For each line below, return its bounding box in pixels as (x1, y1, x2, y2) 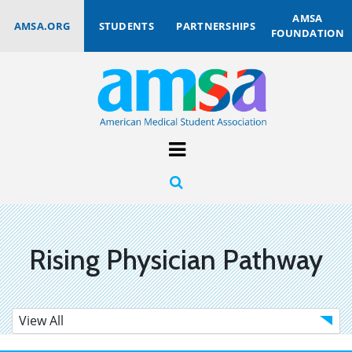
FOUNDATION (270, 26, 344, 40)
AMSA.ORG (13, 18, 71, 33)
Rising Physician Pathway (29, 242, 323, 277)
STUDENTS (98, 18, 154, 33)
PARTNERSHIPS (176, 18, 255, 33)
